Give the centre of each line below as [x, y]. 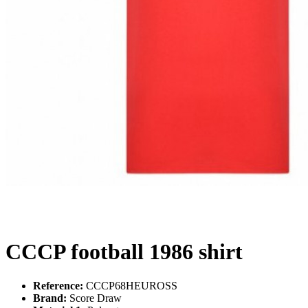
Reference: [58, 285]
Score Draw [96, 298]
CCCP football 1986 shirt [124, 252]
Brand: [50, 298]
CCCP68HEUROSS [132, 285]
